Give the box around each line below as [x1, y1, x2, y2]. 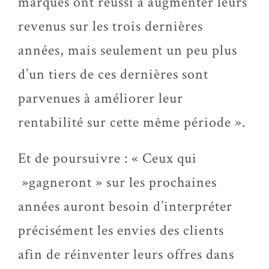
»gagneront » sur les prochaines [18, 173, 217, 192]
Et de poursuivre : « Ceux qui [18, 149, 197, 168]
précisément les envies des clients [18, 221, 224, 240]
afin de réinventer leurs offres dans [18, 245, 234, 264]
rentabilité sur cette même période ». [18, 113, 246, 131]
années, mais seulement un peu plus [18, 41, 237, 59]
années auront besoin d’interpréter [18, 197, 232, 216]
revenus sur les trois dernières [18, 17, 203, 35]
